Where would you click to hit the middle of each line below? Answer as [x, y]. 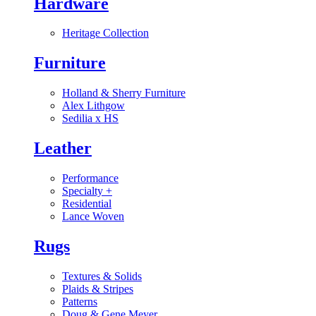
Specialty [84, 191]
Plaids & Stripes [98, 288]
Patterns [80, 301]
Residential [87, 204]
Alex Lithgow [93, 106]
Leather [63, 148]
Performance [90, 178]
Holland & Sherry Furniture [124, 93]
